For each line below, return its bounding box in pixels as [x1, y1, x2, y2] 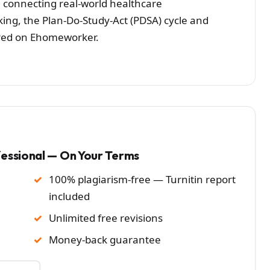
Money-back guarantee [49, 232, 161, 246]
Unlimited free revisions [49, 210, 163, 225]
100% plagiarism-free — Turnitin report [49, 172, 236, 186]
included [49, 189, 90, 203]
